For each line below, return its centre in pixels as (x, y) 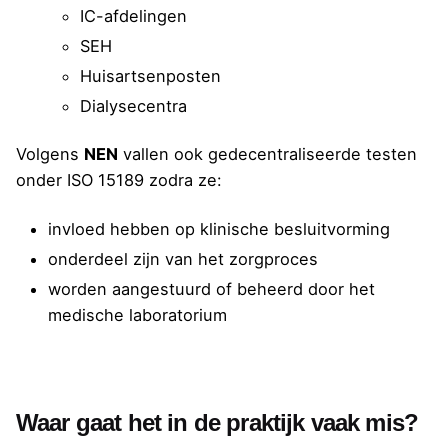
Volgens (50, 154)
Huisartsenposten (150, 76)
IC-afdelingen (133, 16)
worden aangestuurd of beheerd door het (211, 288)
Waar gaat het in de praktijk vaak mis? (220, 422)
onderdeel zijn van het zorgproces (183, 258)
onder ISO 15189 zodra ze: (119, 180)
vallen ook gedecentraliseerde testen (267, 154)
